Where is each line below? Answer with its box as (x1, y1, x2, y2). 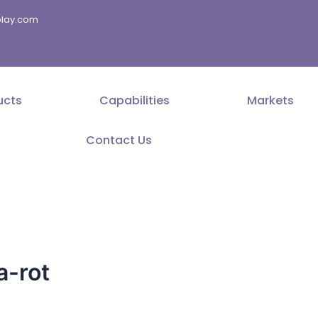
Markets (247, 92, 294, 109)
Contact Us (85, 132, 152, 148)
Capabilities (99, 92, 170, 109)
